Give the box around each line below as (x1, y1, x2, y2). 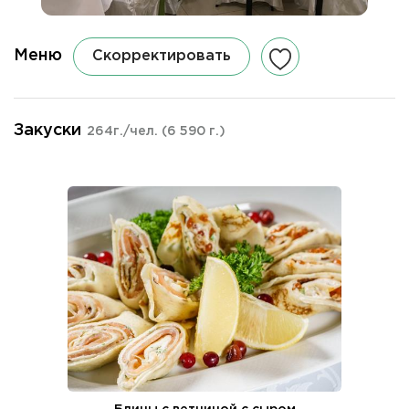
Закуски (14, 122, 81, 138)
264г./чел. (87, 125, 162, 137)
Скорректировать (92, 48, 231, 63)
